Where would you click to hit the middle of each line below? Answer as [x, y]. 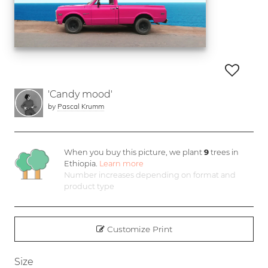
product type [89, 186]
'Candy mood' [80, 94]
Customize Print [138, 229]
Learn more [122, 164]
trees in [224, 152]
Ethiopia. [82, 164]
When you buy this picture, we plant [134, 152]
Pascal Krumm [81, 106]
